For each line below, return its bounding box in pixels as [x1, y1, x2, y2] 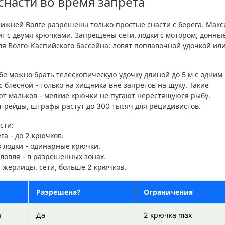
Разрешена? [36, 188, 81, 197]
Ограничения [144, 188, 193, 197]
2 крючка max [144, 211, 192, 220]
